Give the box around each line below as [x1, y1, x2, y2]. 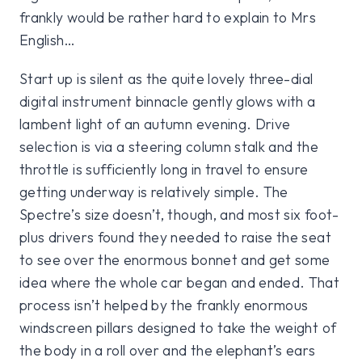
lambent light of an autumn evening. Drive [19, 114, 291, 133]
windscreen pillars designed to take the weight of [19, 318, 337, 337]
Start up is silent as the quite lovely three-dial [19, 69, 314, 88]
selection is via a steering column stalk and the [19, 137, 318, 156]
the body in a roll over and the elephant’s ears [19, 340, 316, 360]
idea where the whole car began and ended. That [19, 272, 340, 292]
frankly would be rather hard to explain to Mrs [19, 7, 317, 27]
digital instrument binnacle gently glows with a [19, 91, 316, 111]
